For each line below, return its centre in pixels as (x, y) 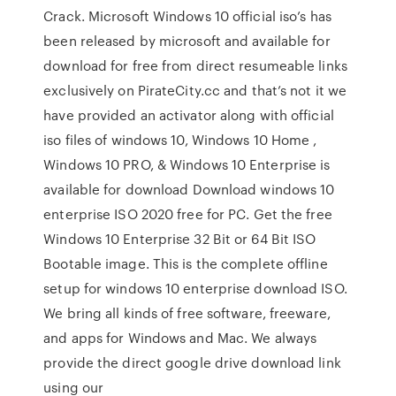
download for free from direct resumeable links (195, 65)
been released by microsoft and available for (187, 41)
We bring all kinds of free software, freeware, (187, 313)
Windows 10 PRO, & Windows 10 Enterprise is (187, 164)
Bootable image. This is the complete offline (186, 263)
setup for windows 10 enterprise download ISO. (195, 288)
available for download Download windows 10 (189, 189)
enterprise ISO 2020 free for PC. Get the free (188, 214)
